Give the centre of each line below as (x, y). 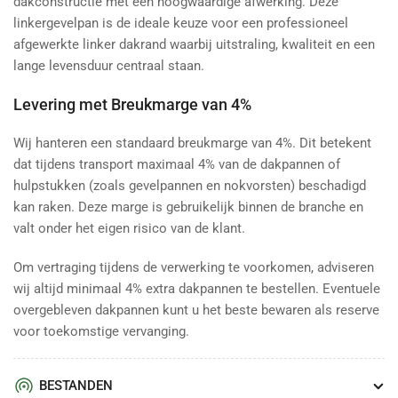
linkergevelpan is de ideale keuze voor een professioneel (181, 23)
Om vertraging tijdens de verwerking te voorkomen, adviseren (194, 267)
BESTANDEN (76, 386)
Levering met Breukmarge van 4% (132, 104)
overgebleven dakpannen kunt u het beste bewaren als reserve (196, 310)
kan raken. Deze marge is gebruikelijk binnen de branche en (188, 207)
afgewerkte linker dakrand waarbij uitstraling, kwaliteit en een (194, 44)
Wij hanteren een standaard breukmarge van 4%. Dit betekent (192, 143)
